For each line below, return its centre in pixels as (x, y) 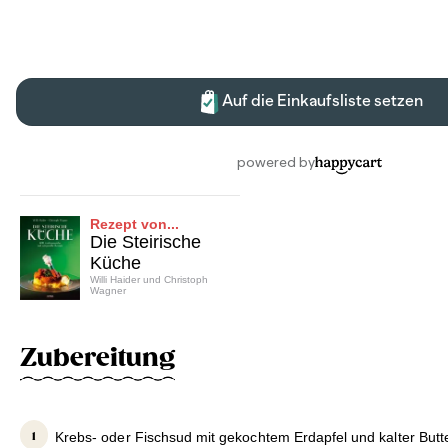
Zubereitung (97, 357)
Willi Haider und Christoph (149, 279)
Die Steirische (145, 241)
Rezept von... (134, 223)
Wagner (108, 290)
